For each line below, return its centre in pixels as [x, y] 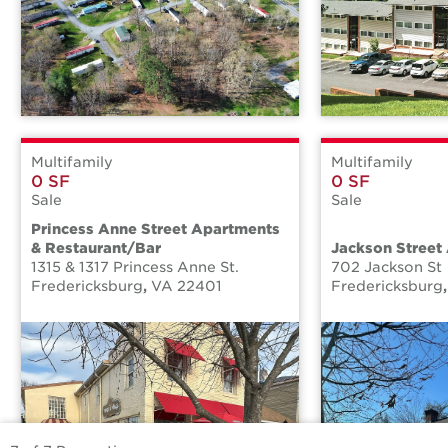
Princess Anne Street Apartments [155, 228]
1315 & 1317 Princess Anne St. [135, 266]
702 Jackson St [386, 266]
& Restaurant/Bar [96, 247]
